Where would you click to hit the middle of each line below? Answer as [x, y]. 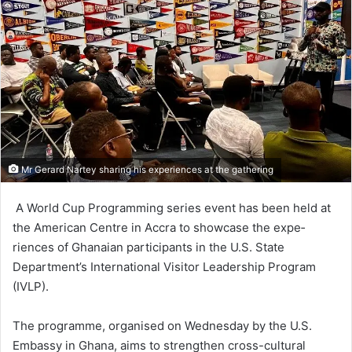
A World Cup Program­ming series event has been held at [172, 208]
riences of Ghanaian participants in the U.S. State [148, 247]
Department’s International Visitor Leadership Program [164, 267]
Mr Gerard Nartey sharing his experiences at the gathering [146, 170]
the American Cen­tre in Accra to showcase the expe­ [159, 228]
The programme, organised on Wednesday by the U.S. [162, 326]
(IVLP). [31, 287]
